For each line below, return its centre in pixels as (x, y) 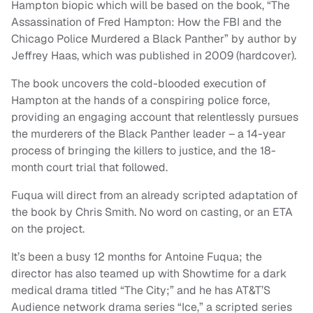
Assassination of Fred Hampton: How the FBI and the (146, 22)
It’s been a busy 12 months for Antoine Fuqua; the (137, 257)
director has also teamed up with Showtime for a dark (149, 274)
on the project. (48, 229)
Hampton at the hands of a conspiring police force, (140, 101)
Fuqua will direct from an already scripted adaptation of (154, 196)
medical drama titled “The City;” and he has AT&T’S (141, 291)
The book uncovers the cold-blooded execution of (139, 84)
